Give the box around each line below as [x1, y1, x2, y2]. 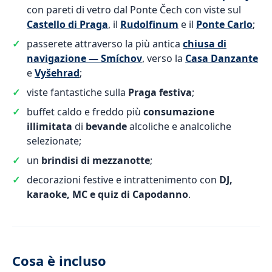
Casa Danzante [185, 52, 258, 65]
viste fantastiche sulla [27, 86, 128, 99]
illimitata [27, 120, 72, 133]
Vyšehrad [35, 66, 80, 80]
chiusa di [183, 37, 226, 50]
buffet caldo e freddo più [27, 105, 143, 118]
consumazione [143, 105, 214, 118]
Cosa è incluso [12, 251, 106, 270]
